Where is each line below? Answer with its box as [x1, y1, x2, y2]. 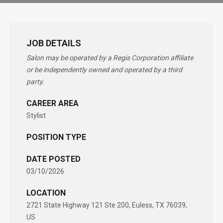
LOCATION [26, 188, 66, 198]
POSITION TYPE [26, 132, 86, 142]
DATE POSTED [26, 154, 81, 164]
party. [26, 78, 44, 86]
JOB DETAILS [26, 38, 81, 48]
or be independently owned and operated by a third [26, 66, 182, 74]
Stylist [26, 111, 46, 119]
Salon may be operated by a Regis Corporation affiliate [26, 54, 193, 62]
